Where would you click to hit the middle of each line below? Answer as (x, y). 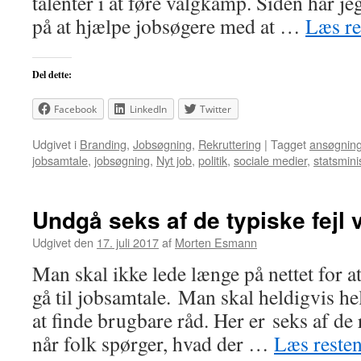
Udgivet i (54, 144)
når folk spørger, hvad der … (153, 343)
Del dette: (52, 75)
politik (213, 160)
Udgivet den (63, 242)
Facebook (75, 109)
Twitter (216, 109)
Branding (103, 144)
